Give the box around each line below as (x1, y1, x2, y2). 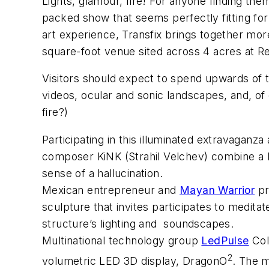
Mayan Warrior (180, 183, 255, 196)
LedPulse (201, 234, 249, 247)
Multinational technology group (42, 234, 202, 247)
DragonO (182, 254, 228, 267)
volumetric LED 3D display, (42, 254, 183, 267)
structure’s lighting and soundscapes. (42, 217, 234, 230)
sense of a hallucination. (42, 166, 163, 180)
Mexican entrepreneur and (42, 183, 180, 196)
